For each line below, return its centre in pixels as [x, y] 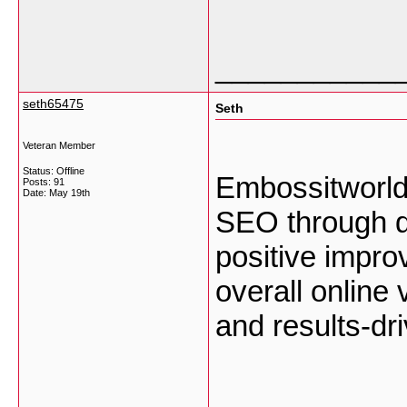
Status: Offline [54, 171]
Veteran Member [59, 145]
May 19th [69, 193]
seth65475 [53, 104]
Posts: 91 [44, 182]
